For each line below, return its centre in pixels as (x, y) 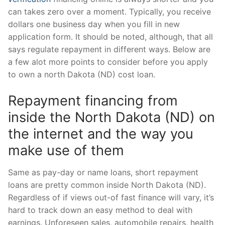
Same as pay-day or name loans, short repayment (103, 172)
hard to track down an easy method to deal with (100, 210)
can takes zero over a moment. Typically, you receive (109, 12)
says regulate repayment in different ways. (89, 49)
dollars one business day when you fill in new (94, 24)
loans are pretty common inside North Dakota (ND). (107, 185)
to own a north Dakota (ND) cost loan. (82, 75)
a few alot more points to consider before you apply (108, 62)
